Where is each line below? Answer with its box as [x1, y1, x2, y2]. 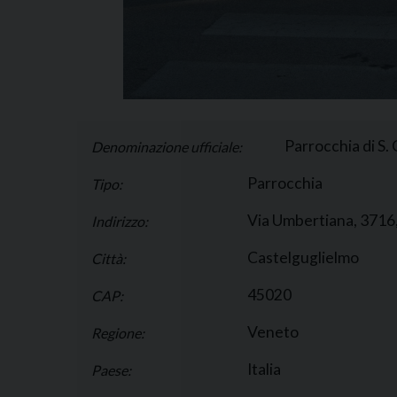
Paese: [91, 361, 131, 378]
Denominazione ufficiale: [91, 137, 242, 155]
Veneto [247, 322, 299, 341]
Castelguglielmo [247, 247, 359, 267]
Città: [91, 249, 126, 267]
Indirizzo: [91, 212, 148, 230]
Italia [247, 359, 281, 378]
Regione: [91, 323, 144, 341]
